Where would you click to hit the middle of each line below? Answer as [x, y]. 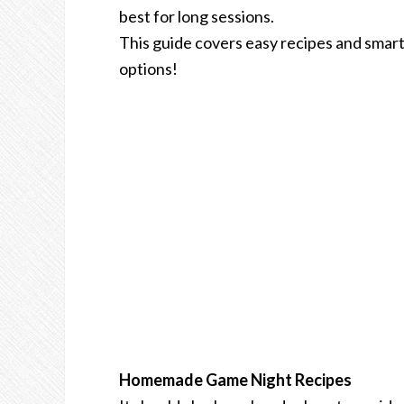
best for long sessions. [197, 17]
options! [148, 69]
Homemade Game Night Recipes [235, 380]
